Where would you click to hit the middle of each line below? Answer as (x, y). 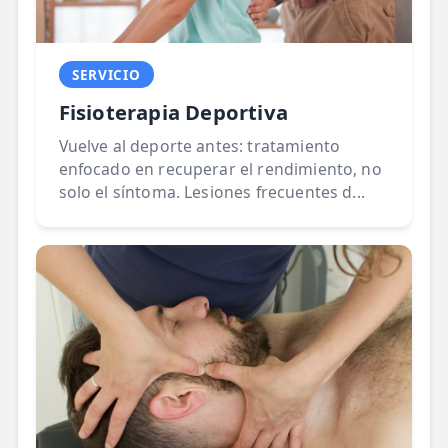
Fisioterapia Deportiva (173, 112)
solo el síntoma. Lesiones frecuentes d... (211, 192)
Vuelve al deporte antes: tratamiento (199, 146)
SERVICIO (106, 74)
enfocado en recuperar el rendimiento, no (220, 169)
